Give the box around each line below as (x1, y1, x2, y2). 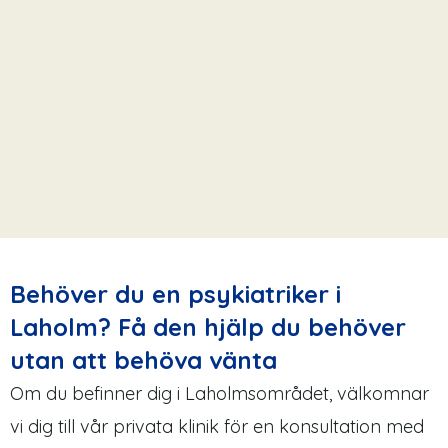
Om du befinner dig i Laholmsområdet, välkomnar (10, 382, 429, 406)
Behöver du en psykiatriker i (10, 279, 341, 310)
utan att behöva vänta (10, 345, 277, 376)
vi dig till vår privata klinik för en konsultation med (10, 415, 424, 439)
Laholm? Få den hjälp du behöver (10, 312, 406, 343)
